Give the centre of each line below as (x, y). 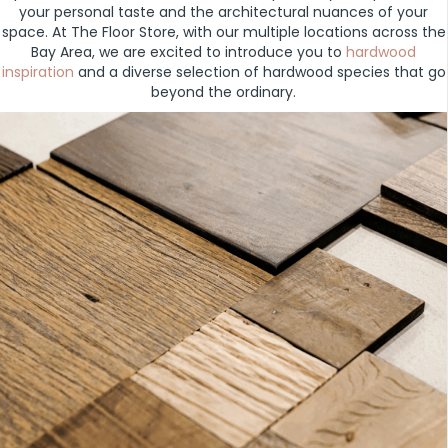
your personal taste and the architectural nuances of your (223, 12)
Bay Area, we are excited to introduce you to (188, 52)
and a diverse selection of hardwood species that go (259, 72)
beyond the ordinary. (223, 92)
